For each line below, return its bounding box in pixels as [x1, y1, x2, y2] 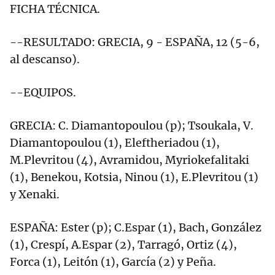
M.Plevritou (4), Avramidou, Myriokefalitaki [10, 153, 249, 168]
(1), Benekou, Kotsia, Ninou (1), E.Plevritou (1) [10, 170, 258, 185]
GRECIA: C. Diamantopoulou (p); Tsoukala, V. [10, 118, 254, 133]
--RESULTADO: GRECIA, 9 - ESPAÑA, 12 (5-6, [10, 35, 260, 50]
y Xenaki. [10, 187, 60, 202]
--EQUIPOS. [10, 85, 76, 100]
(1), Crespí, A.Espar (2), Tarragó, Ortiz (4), [10, 238, 237, 252]
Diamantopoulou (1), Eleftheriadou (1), [10, 136, 220, 150]
